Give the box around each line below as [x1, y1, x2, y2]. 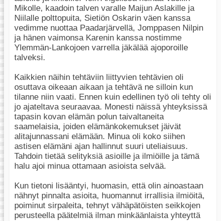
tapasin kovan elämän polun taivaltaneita [14, 112, 164, 122]
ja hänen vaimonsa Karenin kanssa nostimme [14, 33, 182, 43]
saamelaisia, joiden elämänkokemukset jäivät [14, 122, 181, 132]
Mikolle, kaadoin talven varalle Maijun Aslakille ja [14, 3, 194, 13]
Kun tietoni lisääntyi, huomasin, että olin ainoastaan [14, 181, 203, 191]
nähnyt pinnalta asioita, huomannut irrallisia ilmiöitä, [14, 191, 205, 201]
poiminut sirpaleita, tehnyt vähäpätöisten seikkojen [14, 201, 200, 211]
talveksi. [14, 53, 45, 63]
